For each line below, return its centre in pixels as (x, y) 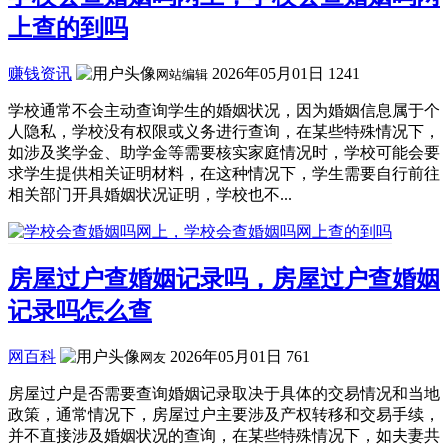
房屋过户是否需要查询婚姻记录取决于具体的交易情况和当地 (224, 394)
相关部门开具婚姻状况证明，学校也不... (150, 194)
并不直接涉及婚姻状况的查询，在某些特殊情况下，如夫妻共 (224, 436)
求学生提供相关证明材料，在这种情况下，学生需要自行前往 (224, 173)
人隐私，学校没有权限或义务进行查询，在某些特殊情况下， (224, 131)
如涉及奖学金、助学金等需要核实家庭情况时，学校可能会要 (224, 152)
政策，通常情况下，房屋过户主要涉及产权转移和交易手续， (224, 415)
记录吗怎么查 (80, 311)
